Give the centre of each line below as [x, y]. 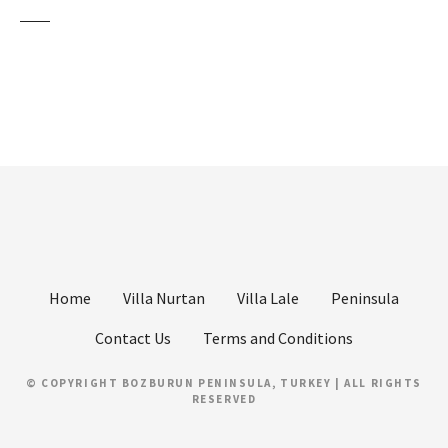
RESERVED [224, 398]
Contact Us [133, 338]
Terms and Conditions [278, 338]
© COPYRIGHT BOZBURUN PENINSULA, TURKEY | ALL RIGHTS [224, 382]
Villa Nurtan [164, 298]
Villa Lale [268, 298]
